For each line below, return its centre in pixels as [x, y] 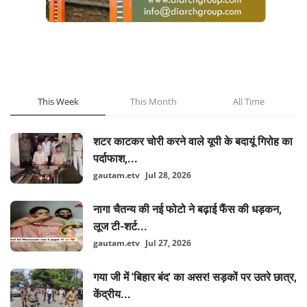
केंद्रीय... [112, 294]
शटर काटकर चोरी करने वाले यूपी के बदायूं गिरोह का [193, 141]
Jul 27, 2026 [168, 243]
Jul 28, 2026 [168, 175]
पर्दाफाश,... [115, 158]
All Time [248, 101]
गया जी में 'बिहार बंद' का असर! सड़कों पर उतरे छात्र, [195, 277]
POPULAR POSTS [58, 73]
